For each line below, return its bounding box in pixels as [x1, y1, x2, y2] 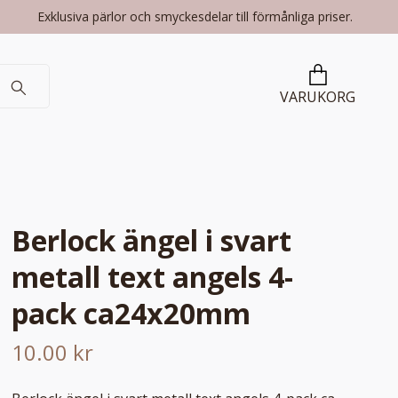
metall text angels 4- [12, 258, 294, 297]
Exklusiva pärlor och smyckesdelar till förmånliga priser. [37, 8, 356, 25]
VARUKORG [280, 87, 355, 107]
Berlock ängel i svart [12, 221, 292, 260]
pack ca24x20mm [12, 294, 251, 333]
